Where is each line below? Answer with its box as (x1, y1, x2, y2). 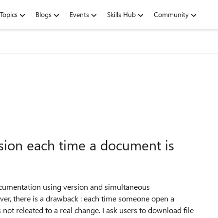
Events (70, 10, 89, 19)
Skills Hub (107, 10, 136, 19)
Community (154, 10, 189, 19)
